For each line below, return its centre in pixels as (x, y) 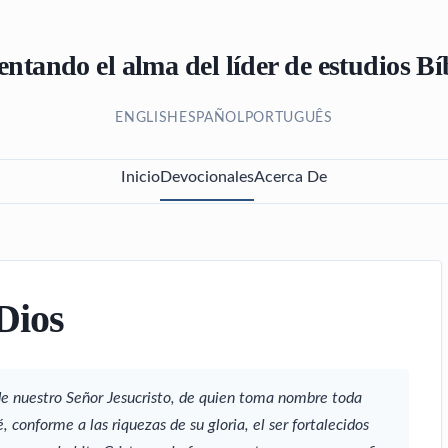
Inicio (140, 177)
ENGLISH (147, 118)
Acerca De (290, 177)
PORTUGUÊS (288, 118)
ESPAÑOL (211, 118)
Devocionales (207, 177)
